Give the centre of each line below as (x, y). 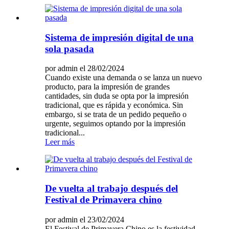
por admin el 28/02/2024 (85, 68)
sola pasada (70, 49)
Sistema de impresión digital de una (119, 37)
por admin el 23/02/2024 (85, 219)
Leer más (60, 142)
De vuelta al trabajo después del (111, 189)
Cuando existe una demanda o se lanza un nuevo (123, 78)
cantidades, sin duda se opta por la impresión (117, 96)
